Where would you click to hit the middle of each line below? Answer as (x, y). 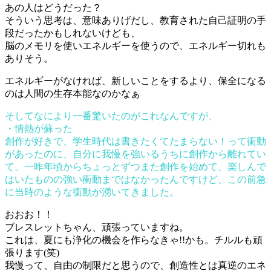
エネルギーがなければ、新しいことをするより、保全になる (135, 80)
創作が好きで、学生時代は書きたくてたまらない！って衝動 (135, 141)
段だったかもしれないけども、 (73, 33)
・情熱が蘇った (39, 128)
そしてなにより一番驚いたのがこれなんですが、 (111, 116)
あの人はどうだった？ (53, 7)
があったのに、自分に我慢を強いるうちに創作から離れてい (135, 154)
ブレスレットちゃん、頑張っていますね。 (97, 227)
